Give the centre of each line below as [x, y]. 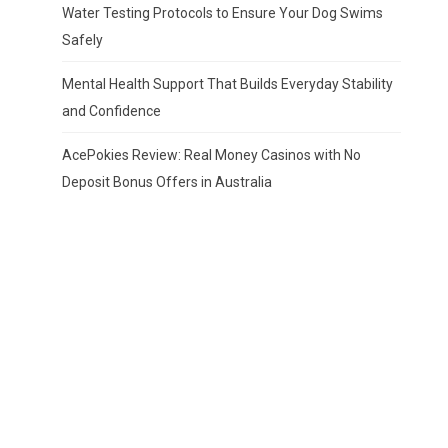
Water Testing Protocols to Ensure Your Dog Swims [222, 13]
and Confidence [111, 111]
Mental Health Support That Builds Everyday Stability [227, 84]
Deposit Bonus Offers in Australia [166, 182]
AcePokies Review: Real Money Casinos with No [211, 155]
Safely [82, 40]
